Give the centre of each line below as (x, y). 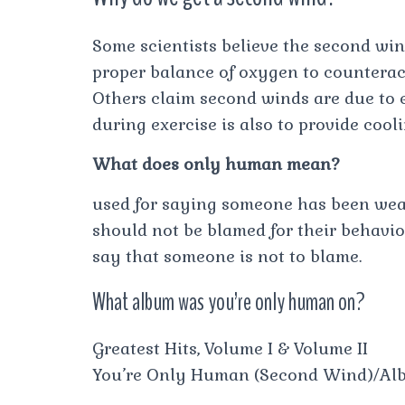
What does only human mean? (216, 164)
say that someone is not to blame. (227, 256)
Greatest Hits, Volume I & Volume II (230, 348)
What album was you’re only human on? (229, 301)
